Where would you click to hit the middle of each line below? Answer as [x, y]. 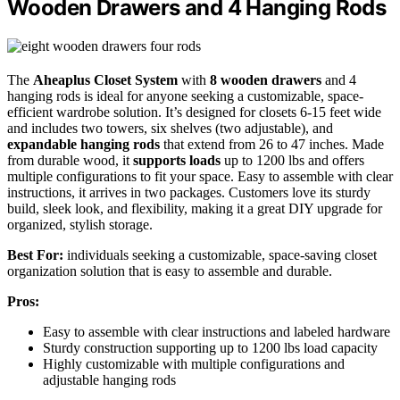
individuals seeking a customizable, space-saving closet [220, 255]
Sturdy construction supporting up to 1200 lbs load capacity [210, 348]
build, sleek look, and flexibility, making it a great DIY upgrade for [195, 209]
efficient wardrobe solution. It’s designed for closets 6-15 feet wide [194, 112]
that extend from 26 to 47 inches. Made [272, 145]
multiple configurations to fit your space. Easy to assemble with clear [200, 177]
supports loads [177, 161]
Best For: [35, 255]
